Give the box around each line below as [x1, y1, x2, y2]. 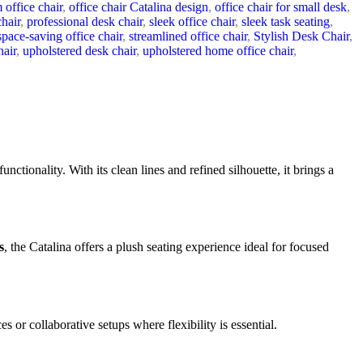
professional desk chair [27, 14, 143, 28]
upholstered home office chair [143, 43, 293, 58]
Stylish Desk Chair [254, 28, 349, 43]
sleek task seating [241, 14, 330, 28]
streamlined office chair [129, 28, 247, 43]
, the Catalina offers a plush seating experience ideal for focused [4, 240, 329, 254]
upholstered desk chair [23, 43, 136, 58]
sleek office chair [149, 14, 235, 28]
